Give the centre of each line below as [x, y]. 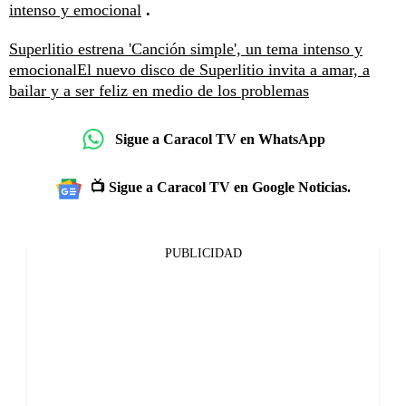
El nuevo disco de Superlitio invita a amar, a [223, 70]
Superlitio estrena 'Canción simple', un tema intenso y [186, 49]
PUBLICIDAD [203, 254]
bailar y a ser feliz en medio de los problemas [159, 91]
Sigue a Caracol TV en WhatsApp [220, 139]
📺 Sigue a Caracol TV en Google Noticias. [220, 188]
